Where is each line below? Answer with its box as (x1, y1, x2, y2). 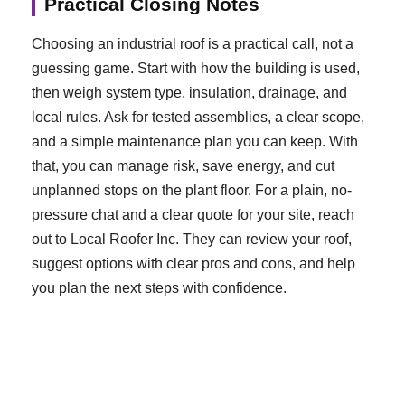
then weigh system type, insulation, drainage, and (32, 84, 347, 100)
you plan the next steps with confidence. (32, 279, 287, 296)
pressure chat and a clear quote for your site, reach (32, 206, 354, 222)
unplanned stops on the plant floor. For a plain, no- (32, 182, 352, 198)
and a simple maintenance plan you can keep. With (32, 133, 358, 149)
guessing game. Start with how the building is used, (32, 60, 360, 76)
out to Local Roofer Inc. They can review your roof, (32, 231, 352, 247)
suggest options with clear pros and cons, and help (32, 255, 355, 271)
